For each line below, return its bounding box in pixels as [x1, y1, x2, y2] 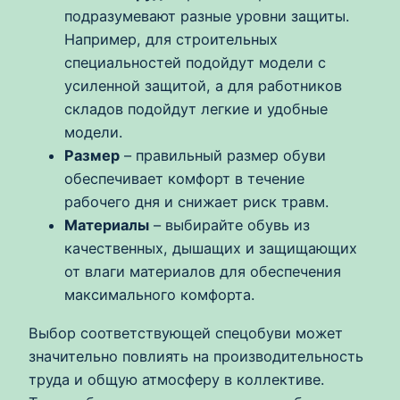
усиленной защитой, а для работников [64, 77, 342, 96]
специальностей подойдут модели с [64, 54, 326, 72]
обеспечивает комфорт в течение [64, 170, 304, 188]
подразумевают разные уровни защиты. [64, 7, 349, 26]
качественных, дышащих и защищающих [64, 239, 357, 258]
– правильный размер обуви [120, 146, 326, 165]
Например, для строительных [64, 30, 278, 49]
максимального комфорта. [64, 286, 254, 304]
